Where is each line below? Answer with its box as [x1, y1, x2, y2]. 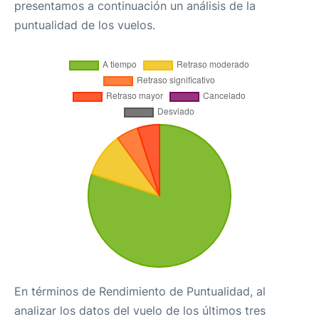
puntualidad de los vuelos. [14, 18, 155, 32]
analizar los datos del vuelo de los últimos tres [14, 303, 266, 318]
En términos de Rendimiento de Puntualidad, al [14, 284, 266, 298]
